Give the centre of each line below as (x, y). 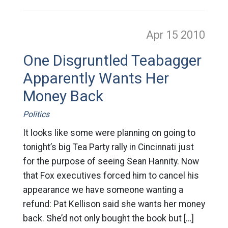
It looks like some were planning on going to (109, 133)
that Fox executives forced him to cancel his (111, 175)
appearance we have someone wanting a (103, 190)
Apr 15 (164, 35)
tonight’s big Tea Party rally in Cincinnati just (108, 147)
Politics (36, 114)
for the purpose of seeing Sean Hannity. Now (111, 161)
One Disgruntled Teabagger (112, 60)
